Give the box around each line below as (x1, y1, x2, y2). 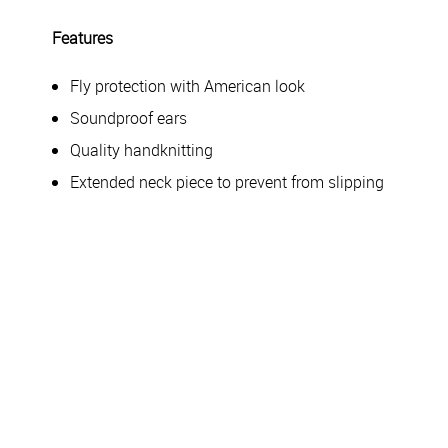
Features (52, 27, 113, 49)
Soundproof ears (70, 107, 187, 129)
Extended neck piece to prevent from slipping (70, 171, 384, 193)
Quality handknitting (70, 139, 213, 161)
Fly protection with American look (70, 75, 305, 97)
